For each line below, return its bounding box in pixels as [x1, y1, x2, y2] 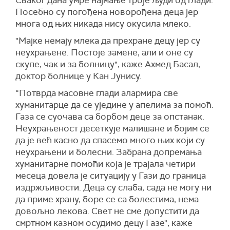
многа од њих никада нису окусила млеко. [15, 18, 191, 29]
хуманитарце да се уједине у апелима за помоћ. [15, 99, 214, 110]
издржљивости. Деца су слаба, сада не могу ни [15, 182, 212, 193]
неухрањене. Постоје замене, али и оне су [15, 47, 193, 58]
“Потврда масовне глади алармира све [15, 87, 178, 99]
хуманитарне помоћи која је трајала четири [15, 158, 196, 169]
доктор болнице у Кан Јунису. [15, 70, 142, 82]
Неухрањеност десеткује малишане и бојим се [15, 123, 209, 134]
